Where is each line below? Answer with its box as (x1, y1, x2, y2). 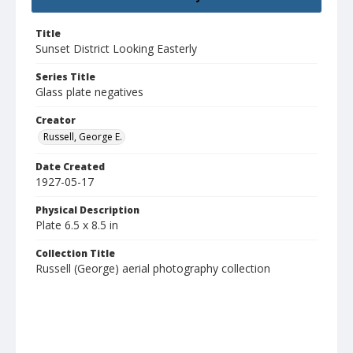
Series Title (35, 70, 95, 84)
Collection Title (35, 247, 115, 261)
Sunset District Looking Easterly (35, 41, 197, 57)
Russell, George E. (43, 130, 122, 144)
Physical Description (35, 203, 139, 217)
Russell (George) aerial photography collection (35, 261, 270, 277)
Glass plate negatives (35, 84, 143, 100)
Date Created (35, 160, 105, 174)
